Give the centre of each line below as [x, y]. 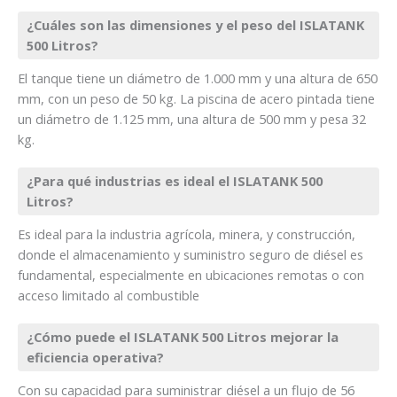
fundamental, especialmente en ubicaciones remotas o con [191, 274]
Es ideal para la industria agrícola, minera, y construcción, [187, 234]
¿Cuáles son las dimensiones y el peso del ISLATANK [195, 24]
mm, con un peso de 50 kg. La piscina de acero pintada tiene [196, 98]
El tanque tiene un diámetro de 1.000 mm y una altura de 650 [198, 78]
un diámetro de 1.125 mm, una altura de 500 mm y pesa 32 [192, 118]
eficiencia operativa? [95, 357]
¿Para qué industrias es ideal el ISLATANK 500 [175, 180]
